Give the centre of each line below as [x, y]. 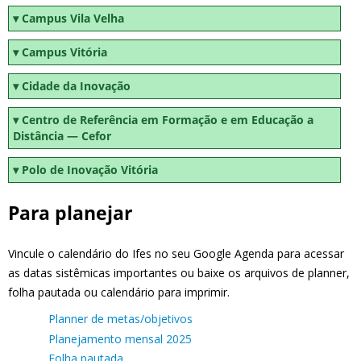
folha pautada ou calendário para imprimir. [119, 293]
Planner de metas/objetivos [120, 319]
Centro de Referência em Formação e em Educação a [168, 119]
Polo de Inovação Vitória [90, 169]
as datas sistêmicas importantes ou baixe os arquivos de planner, [179, 273]
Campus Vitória [64, 52]
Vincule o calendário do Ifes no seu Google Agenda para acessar [176, 254]
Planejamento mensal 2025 [120, 338]
